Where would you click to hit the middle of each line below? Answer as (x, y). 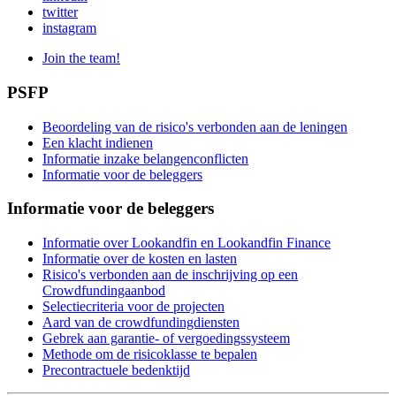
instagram (69, 28)
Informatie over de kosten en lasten (140, 259)
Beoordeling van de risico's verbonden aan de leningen (195, 126)
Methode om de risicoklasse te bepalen (150, 354)
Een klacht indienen (98, 142)
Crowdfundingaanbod (104, 291)
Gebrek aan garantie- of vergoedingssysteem (166, 339)
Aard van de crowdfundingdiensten (141, 323)
